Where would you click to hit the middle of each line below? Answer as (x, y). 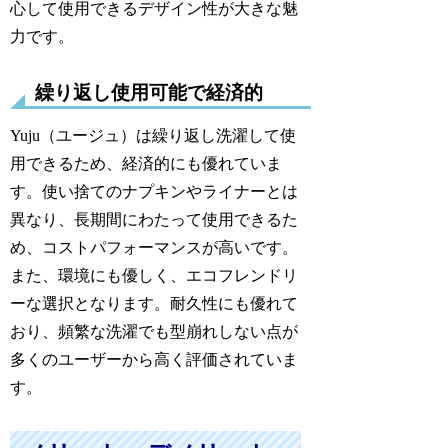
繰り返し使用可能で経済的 (149, 93)
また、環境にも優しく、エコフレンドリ (154, 276)
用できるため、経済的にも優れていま (146, 164)
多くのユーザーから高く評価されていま (154, 360)
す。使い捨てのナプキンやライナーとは (154, 192)
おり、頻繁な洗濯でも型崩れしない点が (154, 332)
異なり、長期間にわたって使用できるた (154, 220)
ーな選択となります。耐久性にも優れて (154, 304)
